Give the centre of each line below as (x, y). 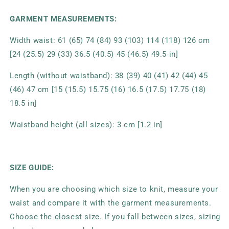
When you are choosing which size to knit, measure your (114, 189)
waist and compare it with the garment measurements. (111, 203)
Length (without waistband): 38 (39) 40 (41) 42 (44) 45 (109, 75)
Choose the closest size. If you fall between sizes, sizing (115, 216)
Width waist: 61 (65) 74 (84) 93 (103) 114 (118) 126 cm (110, 40)
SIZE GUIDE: (32, 167)
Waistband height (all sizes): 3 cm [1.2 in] (86, 124)
